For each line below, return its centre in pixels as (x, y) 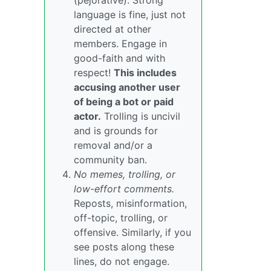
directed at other (113, 29)
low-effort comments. (124, 189)
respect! (94, 73)
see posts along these (124, 247)
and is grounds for (116, 131)
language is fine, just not (130, 15)
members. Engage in (120, 44)
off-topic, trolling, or (121, 218)
